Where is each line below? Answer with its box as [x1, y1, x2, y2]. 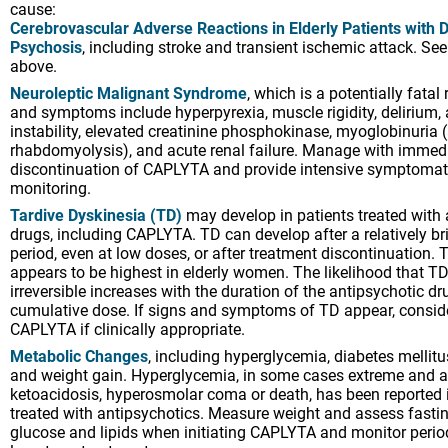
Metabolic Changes [10, 346, 148, 366]
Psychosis [10, 37, 82, 57]
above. [10, 56, 57, 76]
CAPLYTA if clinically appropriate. [10, 319, 245, 339]
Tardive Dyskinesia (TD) [10, 205, 182, 225]
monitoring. [10, 178, 91, 198]
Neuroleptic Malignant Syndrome [10, 83, 247, 103]
